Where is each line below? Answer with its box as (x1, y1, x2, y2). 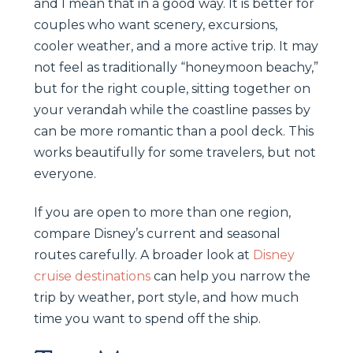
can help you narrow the (150, 268, 310, 284)
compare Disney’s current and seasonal (34, 225, 281, 241)
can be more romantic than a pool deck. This (34, 123, 314, 139)
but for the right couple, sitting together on (34, 80, 310, 96)
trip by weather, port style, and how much (34, 289, 299, 305)
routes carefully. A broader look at (34, 247, 253, 262)
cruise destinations (34, 268, 150, 284)
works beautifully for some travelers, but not (34, 144, 316, 160)
